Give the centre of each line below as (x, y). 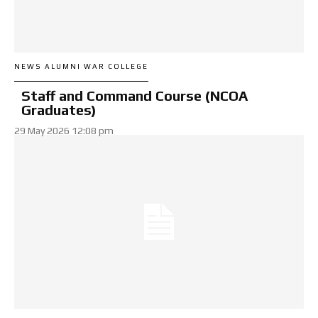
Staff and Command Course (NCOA (135, 95)
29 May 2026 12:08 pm (64, 130)
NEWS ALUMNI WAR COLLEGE (81, 66)
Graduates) (59, 109)
